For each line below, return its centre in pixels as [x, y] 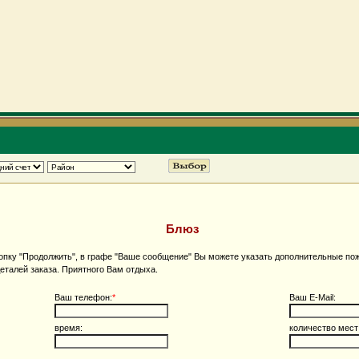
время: [69, 327]
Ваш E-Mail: [313, 297]
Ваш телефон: [83, 297]
